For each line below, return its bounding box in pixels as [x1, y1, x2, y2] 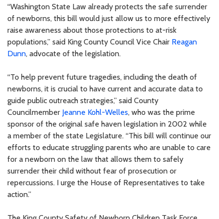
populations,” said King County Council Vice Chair [7, 37, 172, 46]
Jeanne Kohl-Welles [62, 107, 128, 117]
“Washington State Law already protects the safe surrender [7, 1, 207, 11]
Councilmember [7, 107, 62, 117]
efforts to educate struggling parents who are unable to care [7, 142, 211, 152]
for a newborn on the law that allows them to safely [7, 154, 183, 164]
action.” [7, 189, 31, 199]
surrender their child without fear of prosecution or [7, 166, 176, 175]
